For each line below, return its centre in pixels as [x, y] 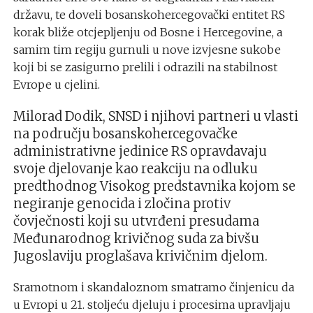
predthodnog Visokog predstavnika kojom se [154, 187]
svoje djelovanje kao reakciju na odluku [135, 169]
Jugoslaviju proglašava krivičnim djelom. [140, 256]
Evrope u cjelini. [56, 85]
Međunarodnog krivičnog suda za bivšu [136, 239]
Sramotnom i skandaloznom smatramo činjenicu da [153, 287]
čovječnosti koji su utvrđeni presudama [136, 221]
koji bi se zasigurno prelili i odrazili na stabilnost [145, 67]
